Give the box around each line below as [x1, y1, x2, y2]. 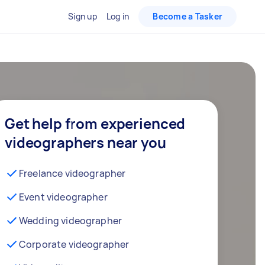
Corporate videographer [19, 238, 130, 251]
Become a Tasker [153, 11, 222, 22]
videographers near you [5, 132, 166, 152]
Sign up [68, 11, 97, 22]
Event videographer [19, 190, 108, 203]
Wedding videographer [19, 214, 122, 227]
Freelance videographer [19, 167, 126, 180]
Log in [106, 11, 130, 22]
